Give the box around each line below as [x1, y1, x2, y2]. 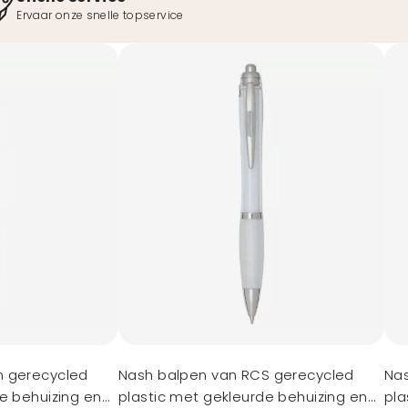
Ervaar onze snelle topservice [16, 7, 184, 23]
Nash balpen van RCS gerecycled [118, 365, 241, 384]
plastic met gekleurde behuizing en [118, 387, 368, 406]
